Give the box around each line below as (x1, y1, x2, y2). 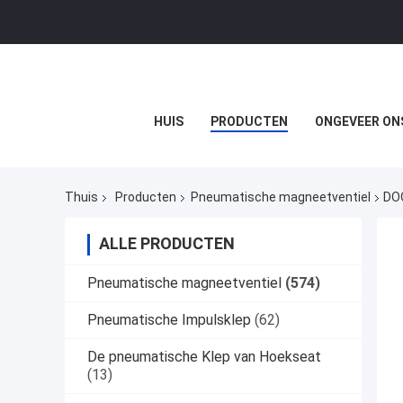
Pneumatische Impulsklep (87, 311, 251, 329)
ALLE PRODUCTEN (99, 234, 235, 254)
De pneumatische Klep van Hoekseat (87, 348, 321, 366)
